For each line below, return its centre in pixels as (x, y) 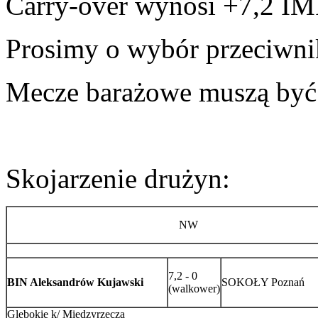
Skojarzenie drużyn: (118, 179)
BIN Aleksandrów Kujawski (75, 283)
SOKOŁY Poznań (263, 283)
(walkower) (194, 289)
